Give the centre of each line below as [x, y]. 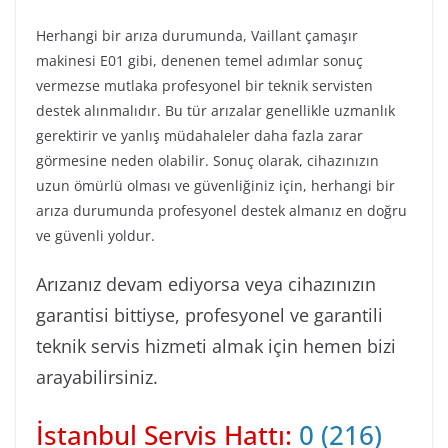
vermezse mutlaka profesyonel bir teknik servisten [204, 85]
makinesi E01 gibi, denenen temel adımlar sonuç [199, 60]
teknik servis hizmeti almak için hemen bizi [216, 345]
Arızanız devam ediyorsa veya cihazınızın [206, 283]
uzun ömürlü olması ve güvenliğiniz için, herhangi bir [215, 185]
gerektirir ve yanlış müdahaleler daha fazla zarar [199, 135]
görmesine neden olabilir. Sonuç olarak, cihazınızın [207, 160]
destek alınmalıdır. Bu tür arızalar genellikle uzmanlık [215, 110]
